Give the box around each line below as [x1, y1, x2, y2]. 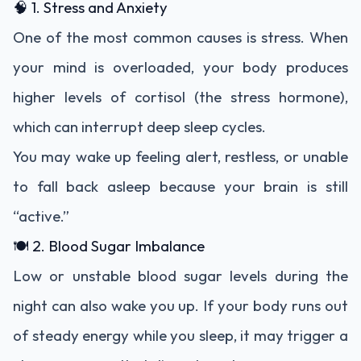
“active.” [13, 206, 69, 226]
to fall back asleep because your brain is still [13, 176, 348, 196]
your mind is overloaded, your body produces [13, 57, 348, 77]
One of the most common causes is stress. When [13, 27, 348, 47]
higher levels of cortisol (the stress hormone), [13, 87, 348, 106]
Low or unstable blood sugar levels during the [13, 266, 348, 285]
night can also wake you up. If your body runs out [13, 296, 348, 315]
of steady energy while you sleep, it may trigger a [13, 326, 348, 345]
